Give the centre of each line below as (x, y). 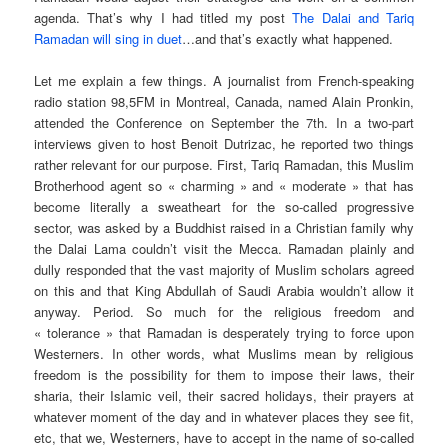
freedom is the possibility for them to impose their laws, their (224, 374)
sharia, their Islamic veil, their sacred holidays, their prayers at (224, 395)
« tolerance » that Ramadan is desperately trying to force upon (224, 332)
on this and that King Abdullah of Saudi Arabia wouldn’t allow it (224, 290)
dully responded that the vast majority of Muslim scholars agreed (224, 269)
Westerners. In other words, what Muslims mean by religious (224, 353)
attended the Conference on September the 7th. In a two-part (224, 122)
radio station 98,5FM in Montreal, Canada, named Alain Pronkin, (224, 101)
